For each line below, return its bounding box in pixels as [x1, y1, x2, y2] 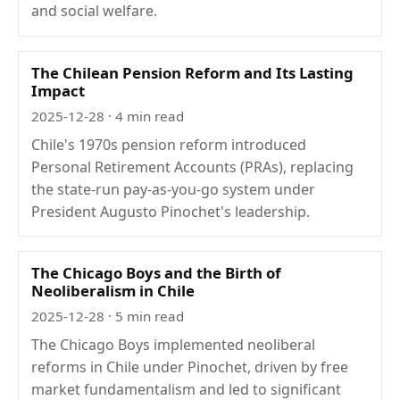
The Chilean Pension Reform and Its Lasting [31, 62, 354, 84]
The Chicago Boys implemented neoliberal [31, 335, 316, 354]
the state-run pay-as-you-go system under [31, 179, 316, 199]
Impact [31, 80, 86, 102]
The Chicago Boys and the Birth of [31, 262, 282, 284]
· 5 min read [104, 307, 185, 325]
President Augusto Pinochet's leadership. [31, 201, 311, 221]
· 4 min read [104, 106, 185, 125]
